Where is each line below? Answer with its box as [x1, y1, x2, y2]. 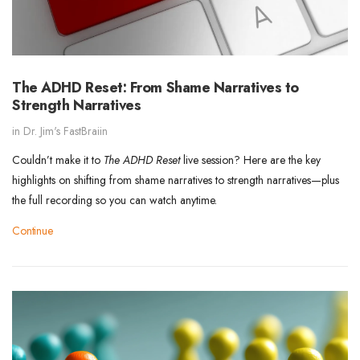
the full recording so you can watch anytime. [12, 192, 217, 209]
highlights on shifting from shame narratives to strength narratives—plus [12, 172, 339, 189]
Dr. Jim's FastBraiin [23, 123, 108, 140]
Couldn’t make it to [12, 152, 104, 169]
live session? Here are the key [180, 152, 321, 169]
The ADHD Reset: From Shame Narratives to [12, 77, 299, 99]
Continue [12, 223, 53, 239]
